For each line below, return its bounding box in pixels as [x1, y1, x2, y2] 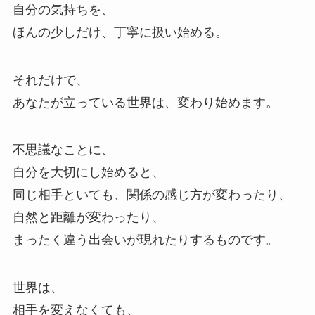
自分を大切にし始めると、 [12, 165, 165, 180]
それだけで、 [12, 72, 89, 87]
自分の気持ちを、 [12, 2, 114, 17]
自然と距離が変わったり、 [12, 210, 165, 225]
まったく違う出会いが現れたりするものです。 [12, 233, 278, 247]
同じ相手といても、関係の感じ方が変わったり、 [12, 188, 291, 202]
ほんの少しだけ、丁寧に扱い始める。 [12, 25, 228, 39]
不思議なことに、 [12, 143, 114, 157]
